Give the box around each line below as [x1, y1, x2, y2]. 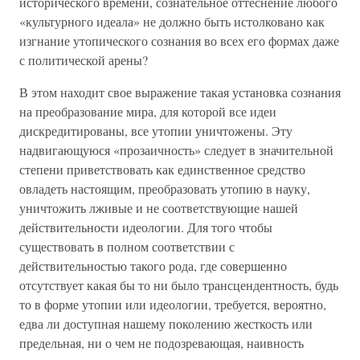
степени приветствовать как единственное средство [19, 161, 305, 178]
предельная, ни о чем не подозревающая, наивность [19, 334, 304, 351]
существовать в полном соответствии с [19, 238, 235, 255]
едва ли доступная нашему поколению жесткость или [19, 315, 313, 332]
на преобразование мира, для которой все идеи [19, 103, 276, 120]
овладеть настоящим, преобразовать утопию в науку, [19, 180, 310, 197]
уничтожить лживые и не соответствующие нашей [19, 199, 298, 216]
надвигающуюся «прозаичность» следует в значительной [19, 141, 333, 158]
